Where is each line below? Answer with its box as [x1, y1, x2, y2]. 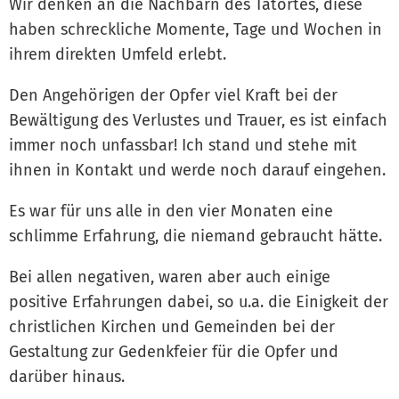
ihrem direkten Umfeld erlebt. [9, 44, 226, 64]
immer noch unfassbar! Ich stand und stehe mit [9, 134, 357, 155]
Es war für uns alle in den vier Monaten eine [9, 200, 333, 221]
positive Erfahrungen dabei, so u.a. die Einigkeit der [9, 291, 388, 312]
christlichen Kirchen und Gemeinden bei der [9, 316, 335, 337]
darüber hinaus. [9, 366, 125, 387]
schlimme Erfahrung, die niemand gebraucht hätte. [9, 225, 382, 246]
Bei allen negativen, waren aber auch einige [9, 266, 330, 287]
